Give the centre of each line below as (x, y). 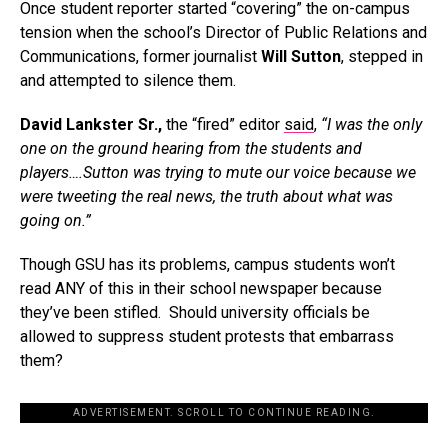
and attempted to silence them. (128, 80)
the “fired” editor (223, 124)
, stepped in (382, 56)
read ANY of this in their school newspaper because (201, 288)
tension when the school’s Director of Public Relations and (223, 32)
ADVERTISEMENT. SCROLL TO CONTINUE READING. (224, 412)
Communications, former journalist (140, 56)
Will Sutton (301, 56)
